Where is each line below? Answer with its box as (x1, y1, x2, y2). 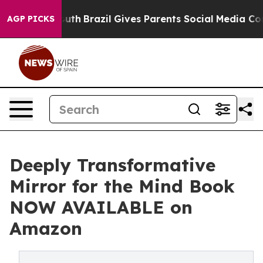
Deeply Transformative (9, 154, 215, 176)
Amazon (9, 217, 82, 240)
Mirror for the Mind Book (9, 175, 235, 197)
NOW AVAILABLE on (9, 196, 193, 218)
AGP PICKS (7, 14, 55, 24)
